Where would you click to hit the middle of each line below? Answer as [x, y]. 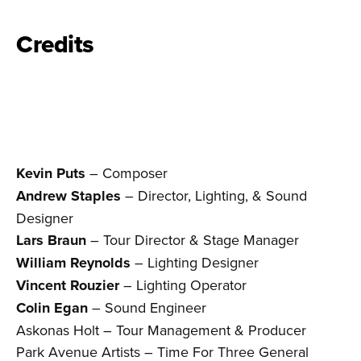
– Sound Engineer [147, 308]
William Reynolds [73, 263]
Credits [55, 44]
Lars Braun [51, 241]
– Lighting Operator [183, 285]
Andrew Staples [68, 196]
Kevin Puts [51, 174]
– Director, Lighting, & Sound [214, 196]
